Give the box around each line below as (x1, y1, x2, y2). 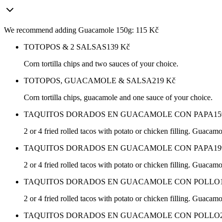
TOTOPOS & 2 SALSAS (24, 43, 107, 52)
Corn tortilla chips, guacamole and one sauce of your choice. (24, 93, 213, 102)
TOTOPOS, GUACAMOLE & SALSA (24, 76, 152, 85)
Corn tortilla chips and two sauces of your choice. (24, 59, 178, 68)
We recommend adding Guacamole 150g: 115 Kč (4, 26, 159, 35)
